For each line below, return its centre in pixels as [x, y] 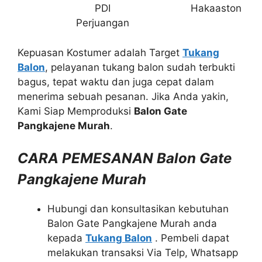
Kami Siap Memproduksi [76, 111]
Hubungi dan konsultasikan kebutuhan [138, 209]
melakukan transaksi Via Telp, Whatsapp [143, 253]
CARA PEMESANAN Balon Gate [125, 158]
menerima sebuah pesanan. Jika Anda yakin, [123, 96]
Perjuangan [103, 23]
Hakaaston [216, 8]
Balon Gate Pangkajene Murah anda [132, 223]
